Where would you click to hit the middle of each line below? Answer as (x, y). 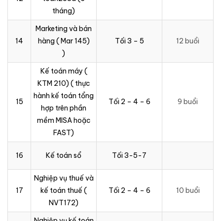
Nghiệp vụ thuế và (64, 178)
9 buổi (188, 101)
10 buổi (188, 190)
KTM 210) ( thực (64, 83)
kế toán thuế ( (64, 190)
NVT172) (64, 203)
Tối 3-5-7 (129, 155)
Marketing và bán (64, 28)
